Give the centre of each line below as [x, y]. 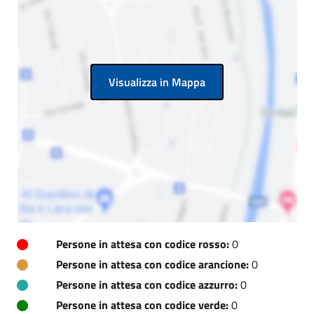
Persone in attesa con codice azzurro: [147, 285]
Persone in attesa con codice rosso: [143, 244]
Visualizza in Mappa [157, 82]
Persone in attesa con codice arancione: [152, 264]
